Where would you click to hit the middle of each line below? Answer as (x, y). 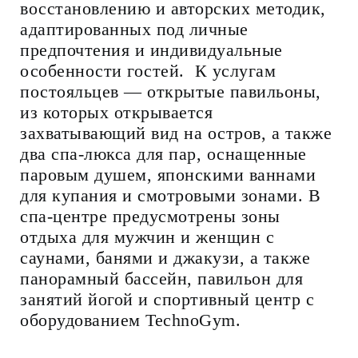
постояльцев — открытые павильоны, (171, 91)
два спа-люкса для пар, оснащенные (163, 153)
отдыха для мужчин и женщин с (147, 237)
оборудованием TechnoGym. (130, 320)
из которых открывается (116, 112)
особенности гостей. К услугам (148, 70)
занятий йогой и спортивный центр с (167, 299)
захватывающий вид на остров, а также (176, 133)
